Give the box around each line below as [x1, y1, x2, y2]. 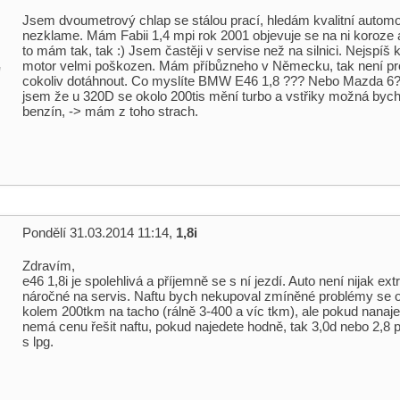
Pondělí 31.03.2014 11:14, [22, 225, 176, 240]
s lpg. [22, 334, 54, 349]
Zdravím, [22, 258, 75, 273]
